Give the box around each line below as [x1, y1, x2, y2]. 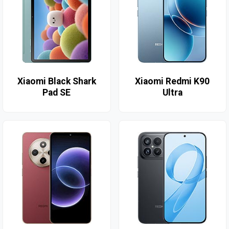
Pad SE [42, 87, 71, 98]
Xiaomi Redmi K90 [135, 76, 210, 87]
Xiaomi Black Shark [17, 76, 96, 87]
